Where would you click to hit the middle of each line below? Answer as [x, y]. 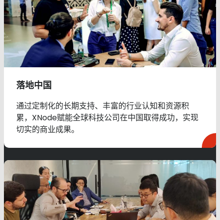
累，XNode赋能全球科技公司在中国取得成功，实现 [107, 118]
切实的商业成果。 [47, 130]
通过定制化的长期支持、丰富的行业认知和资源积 [102, 106]
